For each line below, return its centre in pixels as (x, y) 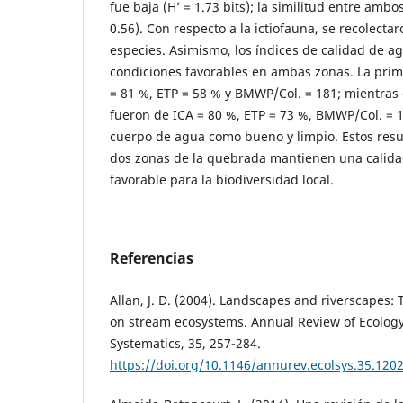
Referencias (152, 258)
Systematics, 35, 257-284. (185, 343)
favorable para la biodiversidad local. (222, 179)
